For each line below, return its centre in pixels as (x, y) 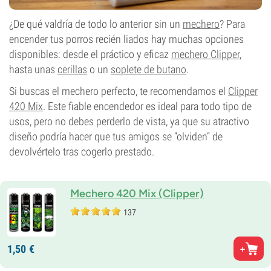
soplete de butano (149, 69)
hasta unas (33, 69)
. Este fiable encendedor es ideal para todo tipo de (147, 106)
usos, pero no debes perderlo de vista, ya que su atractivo (129, 121)
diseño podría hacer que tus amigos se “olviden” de (116, 136)
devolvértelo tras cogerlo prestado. (82, 152)
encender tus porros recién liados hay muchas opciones (126, 39)
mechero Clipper (205, 54)
